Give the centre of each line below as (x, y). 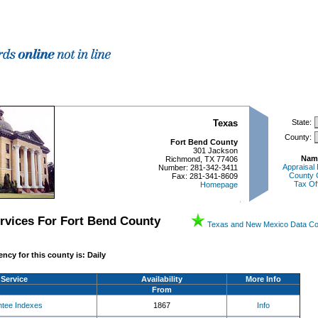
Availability (162, 279)
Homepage (219, 184)
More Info (263, 279)
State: (302, 122)
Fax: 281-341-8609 (205, 176)
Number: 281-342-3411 (198, 167)
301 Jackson (215, 150)
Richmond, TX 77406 (202, 159)
